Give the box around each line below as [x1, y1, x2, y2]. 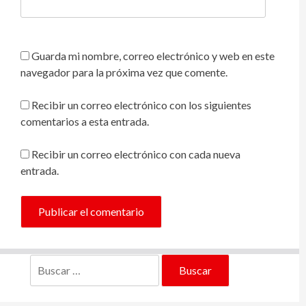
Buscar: [29, 255, 65, 268]
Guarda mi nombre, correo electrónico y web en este [31, 49, 275, 63]
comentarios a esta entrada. [20, 115, 149, 128]
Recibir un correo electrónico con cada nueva [31, 148, 240, 161]
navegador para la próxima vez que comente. [20, 66, 227, 79]
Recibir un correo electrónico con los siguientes [31, 98, 251, 112]
